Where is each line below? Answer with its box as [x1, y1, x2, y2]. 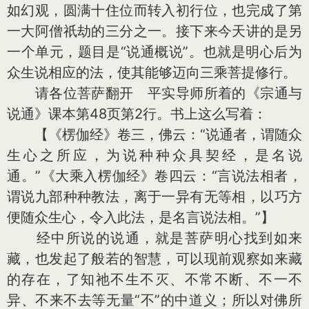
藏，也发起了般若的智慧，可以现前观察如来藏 [7, 250, 302, 267]
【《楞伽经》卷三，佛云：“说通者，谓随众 [7, 126, 302, 143]
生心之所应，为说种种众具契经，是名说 [7, 147, 302, 163]
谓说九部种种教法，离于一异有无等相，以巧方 [7, 188, 302, 205]
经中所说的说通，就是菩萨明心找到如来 [7, 230, 302, 246]
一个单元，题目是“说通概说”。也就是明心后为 [7, 43, 302, 60]
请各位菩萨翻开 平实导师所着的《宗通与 [7, 85, 302, 101]
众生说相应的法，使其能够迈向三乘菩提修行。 [7, 64, 297, 81]
